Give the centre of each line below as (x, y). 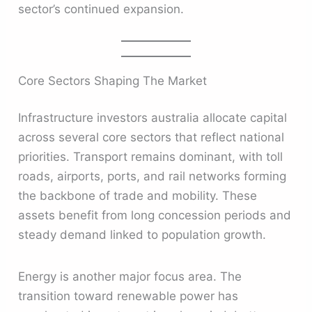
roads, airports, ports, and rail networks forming (153, 177)
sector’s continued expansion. (101, 9)
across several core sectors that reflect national (151, 138)
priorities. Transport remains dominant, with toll (151, 157)
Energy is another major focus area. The (130, 276)
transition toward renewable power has (128, 296)
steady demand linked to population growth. (142, 235)
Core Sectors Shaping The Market (113, 80)
